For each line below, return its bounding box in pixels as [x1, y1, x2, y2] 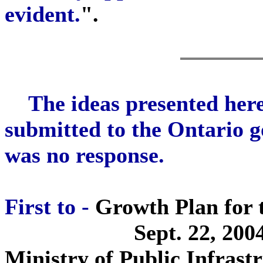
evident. [5, 2, 80, 26]
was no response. [5, 143, 164, 167]
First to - [5, 194, 89, 219]
